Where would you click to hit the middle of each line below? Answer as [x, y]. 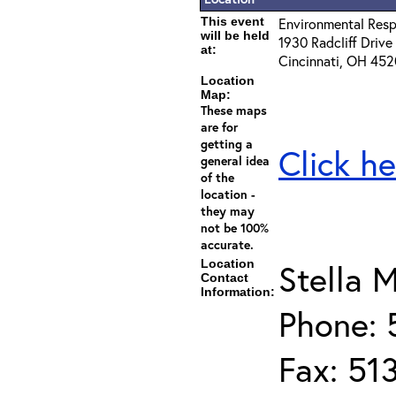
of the [217, 177]
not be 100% [235, 228]
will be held [235, 35]
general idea [235, 160]
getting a [227, 144]
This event [232, 21]
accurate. [227, 244]
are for [219, 127]
